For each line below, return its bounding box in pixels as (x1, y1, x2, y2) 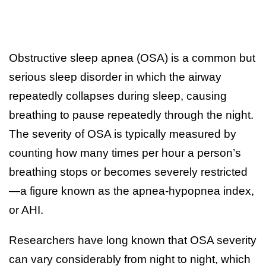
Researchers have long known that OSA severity (9, 233, 256, 246)
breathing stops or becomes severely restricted (9, 165, 248, 178)
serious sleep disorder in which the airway (9, 70, 221, 83)
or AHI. (9, 203, 43, 216)
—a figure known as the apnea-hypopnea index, (9, 184, 254, 197)
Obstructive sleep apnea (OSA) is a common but (9, 51, 255, 64)
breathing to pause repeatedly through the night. (9, 108, 254, 121)
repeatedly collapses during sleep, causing (9, 89, 227, 102)
